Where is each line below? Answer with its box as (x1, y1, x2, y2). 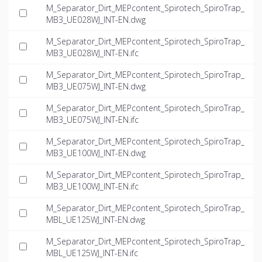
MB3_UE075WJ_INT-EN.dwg (46, 81, 146, 92)
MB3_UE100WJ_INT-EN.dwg (46, 147, 146, 159)
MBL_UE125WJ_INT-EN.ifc (46, 247, 138, 259)
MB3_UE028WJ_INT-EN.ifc (46, 47, 139, 59)
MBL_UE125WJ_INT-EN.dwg (46, 214, 145, 226)
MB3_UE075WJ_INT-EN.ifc (46, 114, 139, 126)
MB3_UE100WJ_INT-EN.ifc (46, 181, 139, 192)
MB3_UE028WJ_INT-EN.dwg (46, 14, 146, 26)
